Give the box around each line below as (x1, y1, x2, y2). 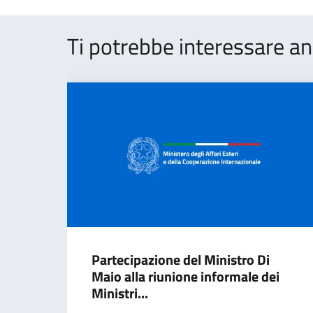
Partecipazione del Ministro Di (92, 249, 270, 270)
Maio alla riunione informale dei (92, 265, 279, 287)
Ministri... (92, 282, 148, 304)
